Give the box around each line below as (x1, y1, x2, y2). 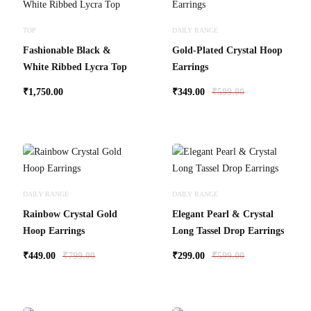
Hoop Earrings (23, 226, 85, 236)
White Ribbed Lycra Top (23, 62, 127, 72)
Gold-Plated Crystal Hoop (172, 45, 283, 56)
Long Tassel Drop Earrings (172, 226, 284, 236)
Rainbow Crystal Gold (23, 209, 117, 219)
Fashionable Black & (23, 45, 111, 56)
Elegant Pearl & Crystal (172, 209, 274, 219)
